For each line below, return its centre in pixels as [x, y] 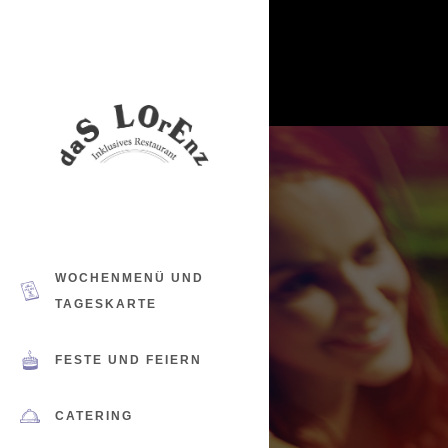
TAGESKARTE [106, 303]
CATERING [94, 415]
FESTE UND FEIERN [128, 359]
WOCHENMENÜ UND [129, 277]
